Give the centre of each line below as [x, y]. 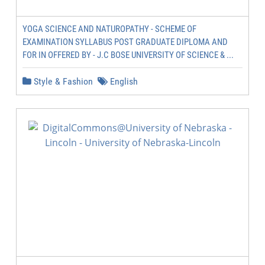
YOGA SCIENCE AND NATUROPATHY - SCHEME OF [109, 29]
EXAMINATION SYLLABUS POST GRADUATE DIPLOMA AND [125, 42]
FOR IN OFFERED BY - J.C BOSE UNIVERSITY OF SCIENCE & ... [128, 55]
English [123, 81]
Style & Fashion [62, 81]
